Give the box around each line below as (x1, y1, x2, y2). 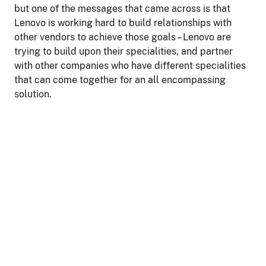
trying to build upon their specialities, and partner (14, 46, 233, 58)
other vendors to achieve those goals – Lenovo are (14, 31, 231, 43)
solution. (14, 88, 52, 100)
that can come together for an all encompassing (14, 74, 226, 86)
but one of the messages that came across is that (14, 3, 230, 15)
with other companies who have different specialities (14, 60, 246, 72)
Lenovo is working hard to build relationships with (14, 17, 232, 29)
